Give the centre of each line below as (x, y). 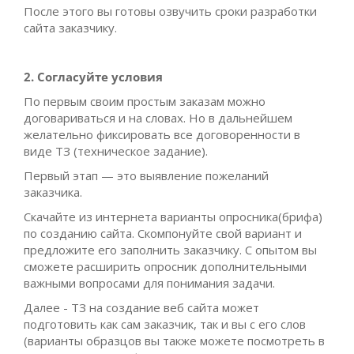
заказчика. (53, 192)
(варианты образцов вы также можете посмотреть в (174, 340)
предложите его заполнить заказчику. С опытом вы (170, 249)
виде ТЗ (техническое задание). (116, 151)
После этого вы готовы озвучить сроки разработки (170, 11)
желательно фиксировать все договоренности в (162, 134)
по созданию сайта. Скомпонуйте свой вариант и (163, 233)
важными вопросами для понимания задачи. (149, 282)
